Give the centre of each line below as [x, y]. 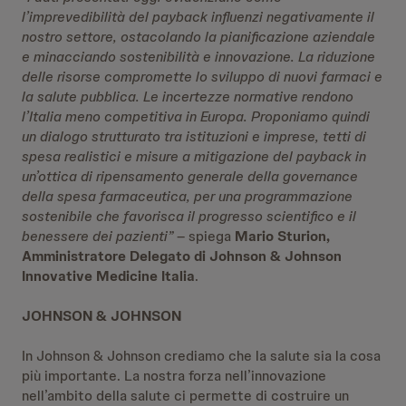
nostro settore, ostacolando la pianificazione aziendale [198, 37]
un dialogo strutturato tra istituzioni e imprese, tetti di [194, 136]
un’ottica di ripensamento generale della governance [190, 176]
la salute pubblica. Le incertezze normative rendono [188, 97]
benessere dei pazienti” [97, 236]
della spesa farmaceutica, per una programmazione [187, 196]
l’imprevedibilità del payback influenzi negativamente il [198, 17]
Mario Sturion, [282, 236]
